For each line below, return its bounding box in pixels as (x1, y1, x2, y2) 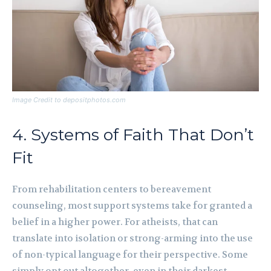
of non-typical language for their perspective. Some (12, 249, 248, 261)
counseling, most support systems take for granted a (12, 200, 252, 212)
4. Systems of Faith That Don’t (12, 125, 254, 145)
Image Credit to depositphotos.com (12, 96, 126, 105)
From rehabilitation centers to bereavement (12, 183, 211, 196)
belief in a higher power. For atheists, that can (12, 216, 218, 229)
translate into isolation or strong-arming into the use (12, 232, 253, 245)
